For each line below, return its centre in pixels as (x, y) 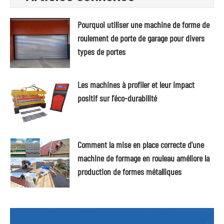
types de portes (101, 51)
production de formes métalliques (129, 171)
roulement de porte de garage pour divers (141, 38)
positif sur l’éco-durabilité (117, 98)
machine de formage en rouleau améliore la (143, 158)
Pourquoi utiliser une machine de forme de (143, 24)
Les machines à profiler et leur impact (136, 84)
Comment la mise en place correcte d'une (141, 144)
